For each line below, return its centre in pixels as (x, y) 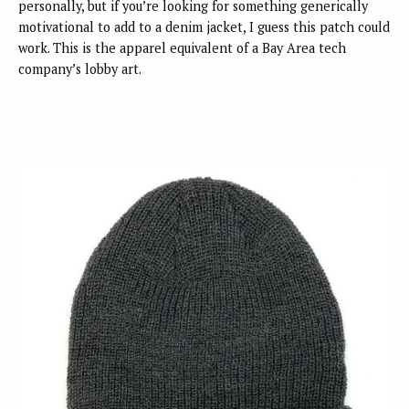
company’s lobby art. (80, 68)
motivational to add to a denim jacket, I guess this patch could (204, 26)
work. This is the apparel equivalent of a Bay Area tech (182, 47)
